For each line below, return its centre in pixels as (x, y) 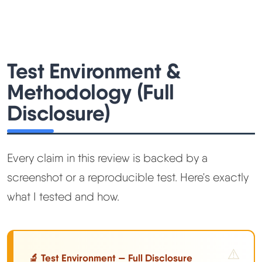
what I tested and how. (63, 197)
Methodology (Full (91, 92)
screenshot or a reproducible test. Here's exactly (128, 177)
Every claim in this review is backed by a (107, 158)
